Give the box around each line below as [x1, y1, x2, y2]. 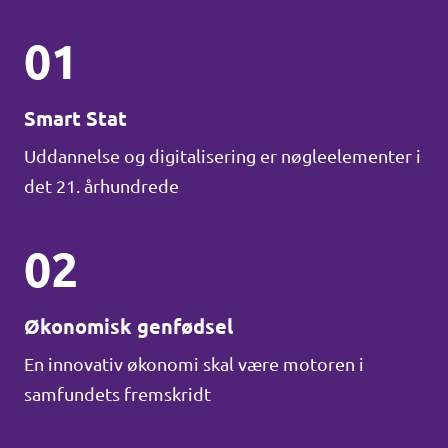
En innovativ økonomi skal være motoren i [24, 354, 364, 374]
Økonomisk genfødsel [24, 315, 233, 338]
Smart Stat [24, 107, 127, 130]
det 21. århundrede [24, 176, 179, 196]
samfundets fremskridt [24, 384, 211, 404]
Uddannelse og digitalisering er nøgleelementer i [24, 146, 421, 166]
